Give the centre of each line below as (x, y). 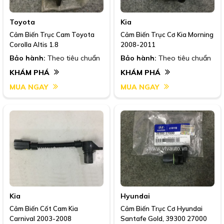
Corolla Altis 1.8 (34, 44)
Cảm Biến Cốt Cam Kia (44, 208)
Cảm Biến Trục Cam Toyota (52, 34)
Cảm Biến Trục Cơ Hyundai (161, 208)
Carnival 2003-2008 (40, 218)
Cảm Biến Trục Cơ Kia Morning (167, 34)
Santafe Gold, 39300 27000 (164, 218)
